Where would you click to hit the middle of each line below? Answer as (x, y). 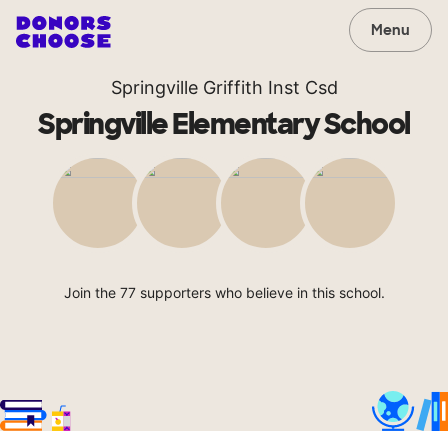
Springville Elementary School (224, 124)
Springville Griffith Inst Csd (224, 87)
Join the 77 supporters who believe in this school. (224, 292)
